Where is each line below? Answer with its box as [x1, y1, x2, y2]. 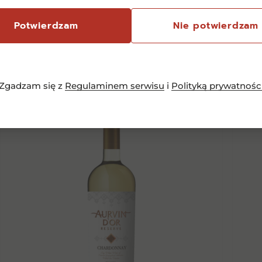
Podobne [152, 11, 225, 29]
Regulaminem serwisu [64, 80, 164, 91]
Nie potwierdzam [173, 19, 258, 33]
